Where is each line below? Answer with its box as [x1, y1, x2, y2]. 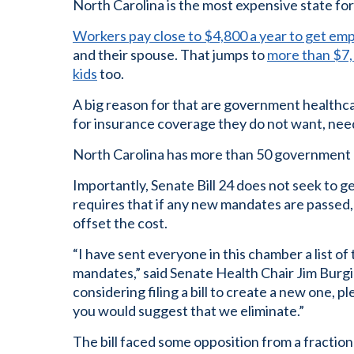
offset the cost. [73, 214, 168, 232]
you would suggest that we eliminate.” [73, 302, 304, 319]
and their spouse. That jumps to [73, 46, 267, 63]
